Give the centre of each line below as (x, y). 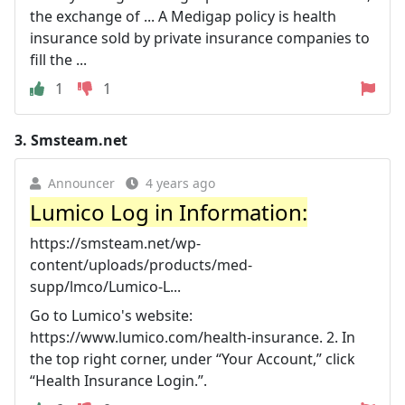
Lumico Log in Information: (169, 212)
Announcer (81, 183)
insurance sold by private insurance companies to (200, 38)
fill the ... (58, 59)
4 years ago (180, 183)
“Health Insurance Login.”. (118, 380)
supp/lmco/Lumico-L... (105, 286)
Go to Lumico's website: (111, 315)
